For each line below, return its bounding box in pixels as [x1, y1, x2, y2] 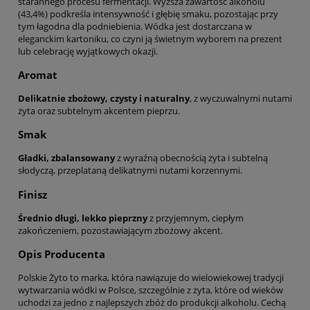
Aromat [18, 67, 57, 82]
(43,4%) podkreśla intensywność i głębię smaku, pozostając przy [18, 7, 278, 20]
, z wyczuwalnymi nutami [190, 92, 292, 105]
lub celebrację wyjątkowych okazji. [18, 44, 158, 57]
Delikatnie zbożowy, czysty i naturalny [18, 92, 190, 105]
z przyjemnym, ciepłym [147, 211, 244, 224]
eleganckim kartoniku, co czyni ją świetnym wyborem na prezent [18, 32, 282, 45]
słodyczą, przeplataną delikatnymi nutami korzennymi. [18, 164, 242, 177]
